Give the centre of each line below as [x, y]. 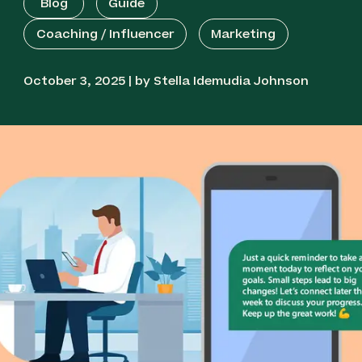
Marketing [244, 34]
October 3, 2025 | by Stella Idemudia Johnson [166, 82]
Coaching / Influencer [105, 34]
